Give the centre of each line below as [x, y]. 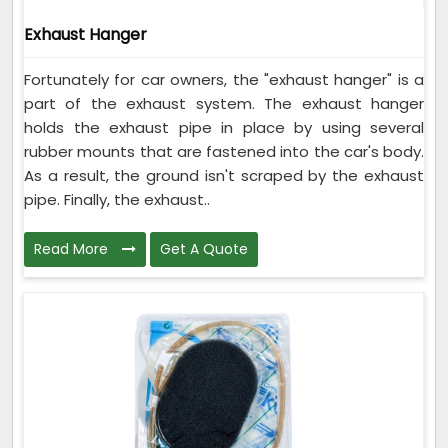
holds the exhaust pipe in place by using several [224, 127]
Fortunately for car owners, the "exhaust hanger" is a [224, 79]
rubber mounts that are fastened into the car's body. [224, 151]
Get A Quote [204, 248]
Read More [73, 248]
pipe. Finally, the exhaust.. [117, 199]
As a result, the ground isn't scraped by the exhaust [224, 175]
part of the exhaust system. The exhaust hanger [224, 103]
